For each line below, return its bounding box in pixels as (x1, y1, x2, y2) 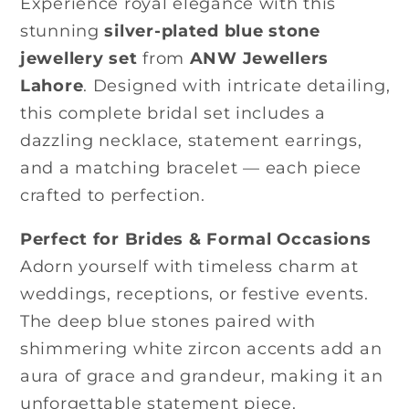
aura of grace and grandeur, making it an (20, 365, 383, 386)
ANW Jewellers (189, 47, 330, 68)
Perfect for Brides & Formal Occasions (20, 228, 372, 249)
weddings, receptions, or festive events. (20, 283, 369, 304)
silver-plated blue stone (104, 20, 320, 41)
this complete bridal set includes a (20, 102, 327, 123)
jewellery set (20, 47, 138, 68)
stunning (20, 20, 105, 41)
